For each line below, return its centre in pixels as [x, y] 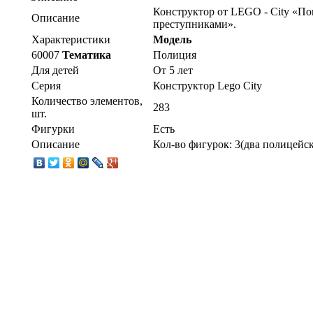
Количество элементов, [87, 101]
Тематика [85, 54]
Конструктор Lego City [208, 85]
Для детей [55, 70]
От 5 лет [173, 70]
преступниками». [195, 24]
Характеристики [71, 39]
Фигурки [53, 129]
